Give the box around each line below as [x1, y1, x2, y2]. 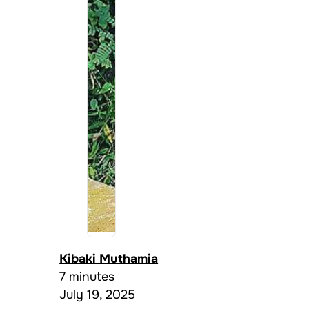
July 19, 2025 [59, 286, 136, 302]
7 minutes [59, 268, 115, 284]
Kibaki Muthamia [59, 250, 159, 266]
